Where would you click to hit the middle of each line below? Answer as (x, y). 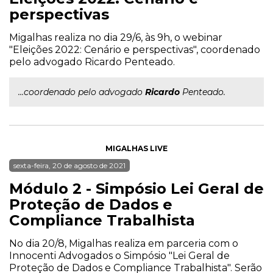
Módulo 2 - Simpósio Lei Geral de (136, 189)
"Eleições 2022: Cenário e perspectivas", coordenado (135, 50)
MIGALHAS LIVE (136, 148)
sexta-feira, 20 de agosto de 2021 (69, 165)
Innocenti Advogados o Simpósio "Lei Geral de (119, 256)
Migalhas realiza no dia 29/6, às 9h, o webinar (116, 37)
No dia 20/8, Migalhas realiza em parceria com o (124, 243)
